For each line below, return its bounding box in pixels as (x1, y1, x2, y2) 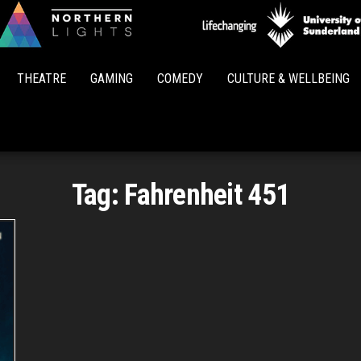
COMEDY (157, 71, 203, 86)
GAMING (90, 71, 133, 86)
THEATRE (17, 71, 66, 86)
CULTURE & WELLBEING (227, 71, 350, 86)
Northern (180, 36, 242, 56)
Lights (190, 59, 232, 79)
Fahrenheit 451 (124, 178, 290, 212)
